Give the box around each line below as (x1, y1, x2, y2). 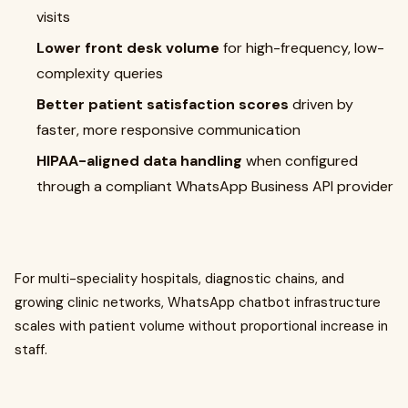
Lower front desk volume (36, 38, 219, 58)
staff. (15, 341, 47, 360)
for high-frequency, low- (219, 38, 384, 58)
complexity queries (36, 64, 163, 84)
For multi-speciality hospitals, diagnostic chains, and (15, 270, 344, 289)
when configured (242, 151, 358, 171)
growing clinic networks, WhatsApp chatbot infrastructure (15, 293, 381, 312)
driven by (289, 95, 353, 115)
